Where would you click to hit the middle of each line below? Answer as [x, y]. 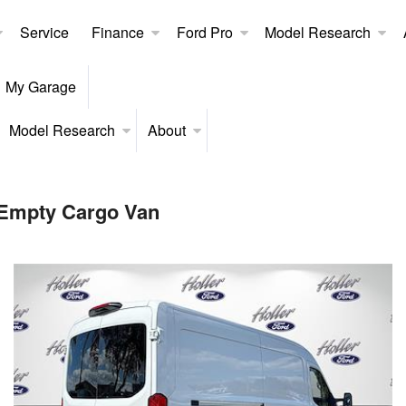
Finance [118, 33]
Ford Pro [204, 33]
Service [44, 33]
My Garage [41, 87]
